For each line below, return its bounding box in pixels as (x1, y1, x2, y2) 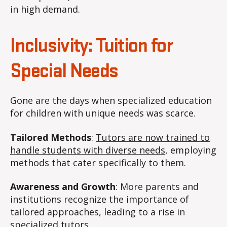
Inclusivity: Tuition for (10, 36, 173, 57)
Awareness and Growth (10, 180, 116, 193)
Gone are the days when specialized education (10, 94, 212, 107)
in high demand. (10, 3, 80, 16)
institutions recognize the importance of (10, 193, 189, 206)
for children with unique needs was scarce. (10, 107, 196, 120)
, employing (165, 143, 216, 156)
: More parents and (116, 180, 199, 193)
